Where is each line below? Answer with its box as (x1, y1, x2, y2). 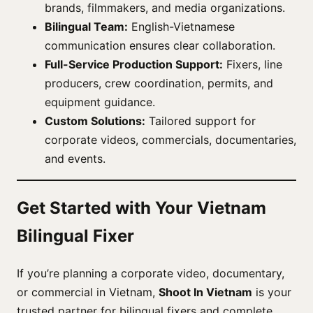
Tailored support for (145, 113, 256, 128)
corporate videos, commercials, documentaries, (45, 132, 296, 147)
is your (252, 285, 291, 300)
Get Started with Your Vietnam (17, 198, 266, 219)
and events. (45, 151, 105, 166)
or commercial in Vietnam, (17, 285, 159, 300)
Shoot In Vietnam (159, 285, 252, 300)
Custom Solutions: (45, 113, 145, 128)
